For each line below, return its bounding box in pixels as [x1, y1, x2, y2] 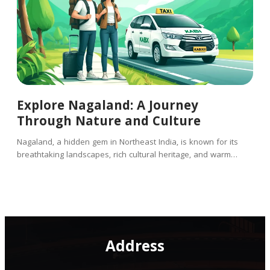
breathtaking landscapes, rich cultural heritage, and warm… [17, 149, 237, 162]
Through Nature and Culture [17, 112, 201, 133]
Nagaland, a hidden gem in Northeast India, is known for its [17, 136, 238, 149]
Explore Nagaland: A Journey [17, 96, 198, 118]
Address [105, 236, 165, 261]
